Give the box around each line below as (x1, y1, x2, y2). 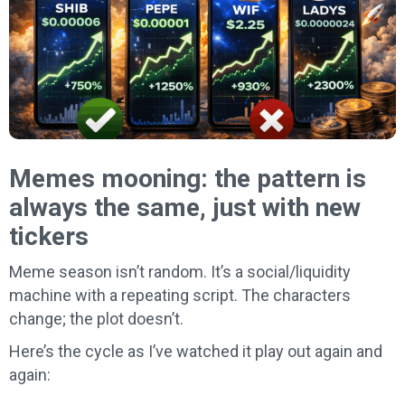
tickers (9, 221, 89, 251)
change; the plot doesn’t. (9, 308, 184, 328)
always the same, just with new (9, 192, 361, 222)
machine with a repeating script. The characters (9, 285, 351, 305)
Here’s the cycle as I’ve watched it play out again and (9, 341, 382, 361)
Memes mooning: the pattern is (9, 163, 366, 193)
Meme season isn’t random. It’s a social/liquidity (9, 261, 351, 281)
